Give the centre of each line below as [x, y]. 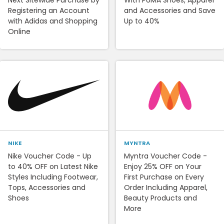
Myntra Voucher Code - [165, 156]
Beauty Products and [160, 198]
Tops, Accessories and [47, 187]
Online [19, 31]
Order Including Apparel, [166, 187]
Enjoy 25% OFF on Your [163, 166]
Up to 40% [142, 21]
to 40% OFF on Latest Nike [53, 166]
